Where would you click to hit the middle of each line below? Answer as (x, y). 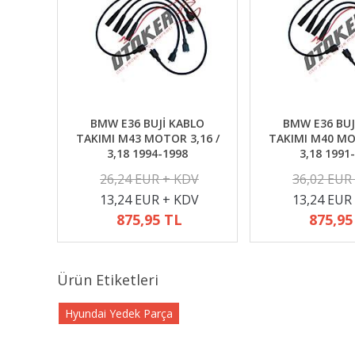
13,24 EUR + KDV (149, 200)
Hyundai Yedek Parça (119, 313)
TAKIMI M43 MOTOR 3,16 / (147, 138)
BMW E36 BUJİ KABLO (147, 123)
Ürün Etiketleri (108, 280)
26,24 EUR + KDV (149, 179)
